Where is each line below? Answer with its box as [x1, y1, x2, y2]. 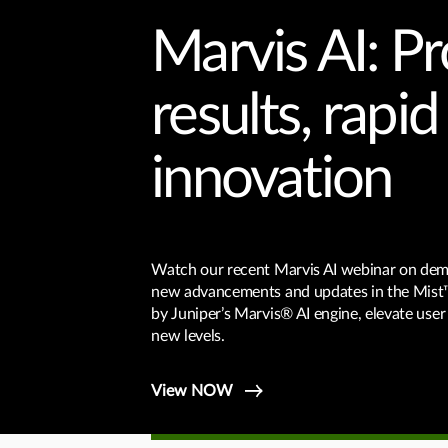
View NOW [151, 383, 238, 399]
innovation [151, 150, 392, 208]
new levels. [151, 328, 225, 344]
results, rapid [151, 87, 438, 145]
